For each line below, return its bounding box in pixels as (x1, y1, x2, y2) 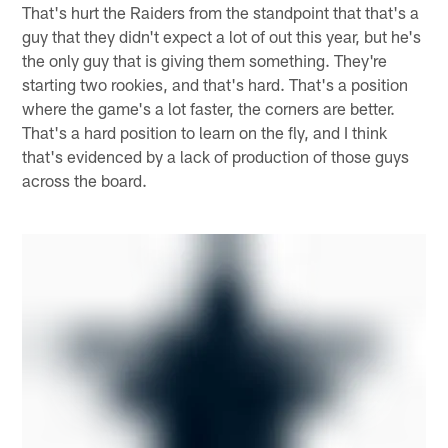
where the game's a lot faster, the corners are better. (22, 97, 396, 118)
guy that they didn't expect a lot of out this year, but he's (22, 25, 422, 46)
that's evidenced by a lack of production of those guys (22, 145, 410, 166)
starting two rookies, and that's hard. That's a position (22, 73, 409, 94)
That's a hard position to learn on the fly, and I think (22, 121, 388, 142)
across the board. (22, 169, 148, 190)
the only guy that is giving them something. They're (22, 49, 388, 70)
